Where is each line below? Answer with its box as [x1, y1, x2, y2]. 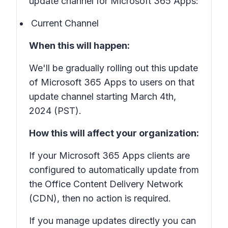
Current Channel [31, 18, 99, 28]
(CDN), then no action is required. [29, 193, 171, 204]
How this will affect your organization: [29, 128, 199, 138]
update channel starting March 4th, [29, 91, 176, 102]
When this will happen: [29, 40, 130, 51]
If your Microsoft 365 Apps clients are [29, 150, 190, 161]
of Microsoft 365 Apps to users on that [29, 77, 194, 88]
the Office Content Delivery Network [29, 179, 183, 189]
